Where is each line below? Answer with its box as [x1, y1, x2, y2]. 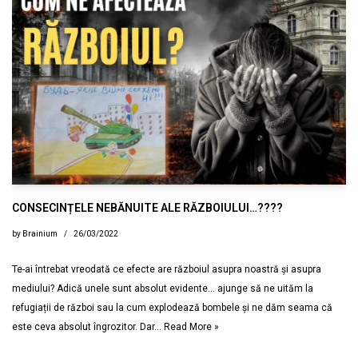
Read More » [164, 320, 219, 332]
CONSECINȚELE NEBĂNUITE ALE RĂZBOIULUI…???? [12, 201, 283, 214]
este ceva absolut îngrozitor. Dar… [12, 320, 164, 332]
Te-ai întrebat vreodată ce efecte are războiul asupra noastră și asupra [12, 263, 321, 275]
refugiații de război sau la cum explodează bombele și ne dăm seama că [12, 301, 332, 313]
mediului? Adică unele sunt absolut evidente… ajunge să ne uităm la [12, 282, 313, 294]
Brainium [22, 229, 58, 238]
